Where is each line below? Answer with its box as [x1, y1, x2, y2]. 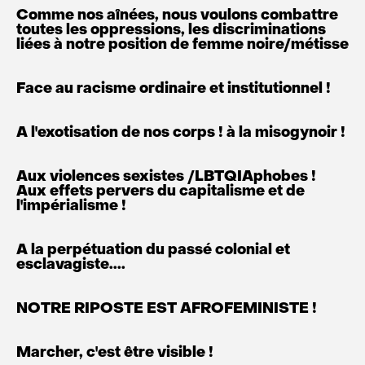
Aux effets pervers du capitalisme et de [16, 185, 305, 199]
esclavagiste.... [16, 258, 125, 272]
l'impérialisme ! [16, 200, 126, 213]
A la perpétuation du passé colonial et [16, 244, 290, 257]
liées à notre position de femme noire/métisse [16, 38, 349, 52]
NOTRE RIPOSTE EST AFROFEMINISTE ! [16, 302, 317, 316]
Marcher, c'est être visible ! [16, 346, 213, 360]
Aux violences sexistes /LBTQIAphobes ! [16, 170, 316, 184]
